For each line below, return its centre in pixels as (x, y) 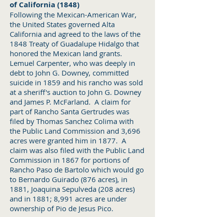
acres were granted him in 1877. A (68, 140)
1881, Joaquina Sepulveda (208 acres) (72, 189)
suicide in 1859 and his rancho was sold (76, 82)
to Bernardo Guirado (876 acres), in (69, 179)
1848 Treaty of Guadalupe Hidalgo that (74, 44)
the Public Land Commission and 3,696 (75, 131)
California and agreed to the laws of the (75, 34)
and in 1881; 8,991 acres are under (68, 199)
